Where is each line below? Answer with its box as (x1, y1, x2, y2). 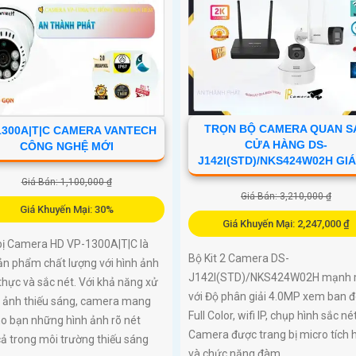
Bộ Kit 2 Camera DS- (188, 251, 289, 265)
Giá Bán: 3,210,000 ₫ (240, 190, 331, 202)
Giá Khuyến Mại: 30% (19, 203, 114, 215)
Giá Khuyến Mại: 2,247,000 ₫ (222, 217, 350, 230)
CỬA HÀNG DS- (244, 137, 327, 151)
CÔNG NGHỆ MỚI (19, 139, 114, 153)
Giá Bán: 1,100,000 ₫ (21, 176, 112, 188)
